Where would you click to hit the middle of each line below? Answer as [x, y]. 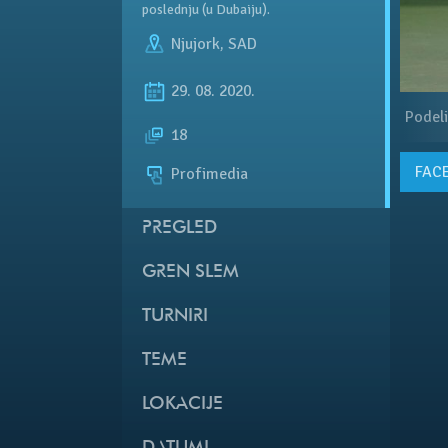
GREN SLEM [190, 273]
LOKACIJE [182, 405]
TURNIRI [175, 317]
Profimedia [207, 174]
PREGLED [179, 229]
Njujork [195, 43]
